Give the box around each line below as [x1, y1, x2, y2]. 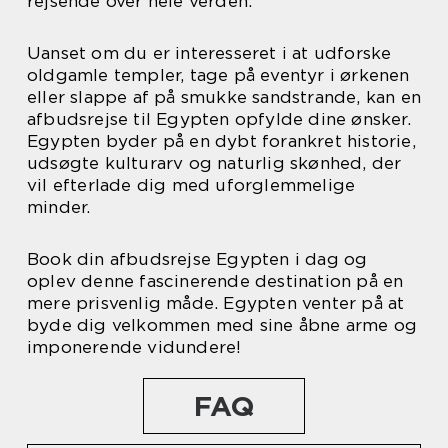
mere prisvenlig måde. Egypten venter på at [27, 293, 405, 314]
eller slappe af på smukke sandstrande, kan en [27, 87, 422, 108]
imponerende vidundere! [27, 337, 242, 358]
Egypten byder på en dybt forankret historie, [27, 131, 416, 152]
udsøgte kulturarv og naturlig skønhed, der [27, 153, 402, 174]
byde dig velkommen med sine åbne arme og [27, 315, 418, 336]
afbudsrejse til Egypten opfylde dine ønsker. [27, 109, 411, 130]
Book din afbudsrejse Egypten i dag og [27, 249, 368, 270]
